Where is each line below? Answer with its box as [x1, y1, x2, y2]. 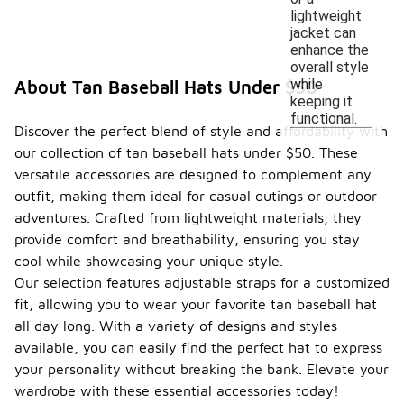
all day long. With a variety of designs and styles [14, 317, 337, 334]
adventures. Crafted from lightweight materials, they [14, 209, 362, 225]
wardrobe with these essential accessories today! [14, 382, 339, 399]
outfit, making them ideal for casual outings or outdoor [14, 188, 377, 204]
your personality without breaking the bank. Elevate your [14, 361, 389, 377]
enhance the [290, 41, 369, 59]
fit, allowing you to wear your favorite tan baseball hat [14, 296, 377, 312]
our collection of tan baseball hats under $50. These [14, 144, 358, 161]
